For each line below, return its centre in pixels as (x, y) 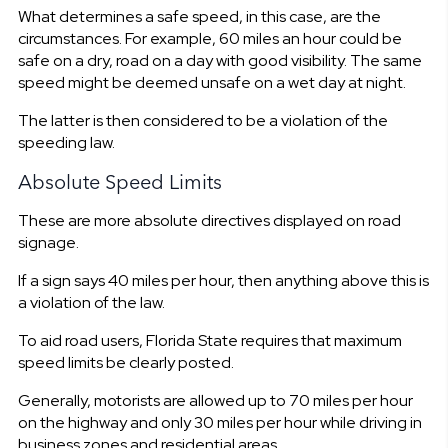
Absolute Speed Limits (119, 181)
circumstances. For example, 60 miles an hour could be (209, 38)
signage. (48, 242)
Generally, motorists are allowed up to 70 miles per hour (215, 400)
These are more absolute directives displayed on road (209, 220)
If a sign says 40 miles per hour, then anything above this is (223, 280)
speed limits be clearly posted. (125, 362)
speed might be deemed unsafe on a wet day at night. (211, 82)
